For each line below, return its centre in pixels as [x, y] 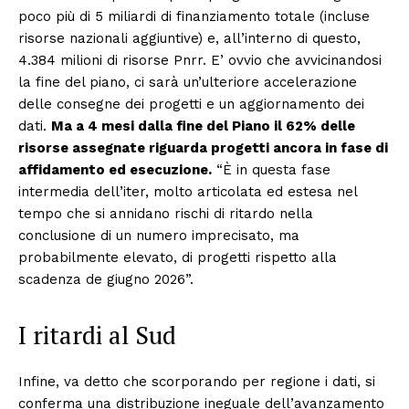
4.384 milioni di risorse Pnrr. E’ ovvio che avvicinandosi [200, 60]
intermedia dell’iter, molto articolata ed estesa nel [188, 192]
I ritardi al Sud [97, 335]
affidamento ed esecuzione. [115, 170]
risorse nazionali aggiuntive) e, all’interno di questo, [189, 38]
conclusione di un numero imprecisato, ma [159, 236]
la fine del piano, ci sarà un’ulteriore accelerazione [188, 82]
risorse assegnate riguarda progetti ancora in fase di [203, 148]
